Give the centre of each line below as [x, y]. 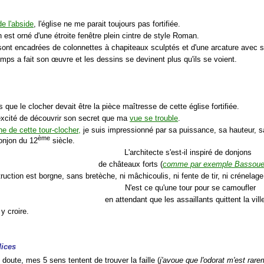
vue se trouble [154, 118]
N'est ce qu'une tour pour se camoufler [188, 188]
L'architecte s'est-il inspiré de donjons [188, 153]
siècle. [63, 141]
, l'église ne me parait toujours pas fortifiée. [107, 24]
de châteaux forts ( [131, 164]
